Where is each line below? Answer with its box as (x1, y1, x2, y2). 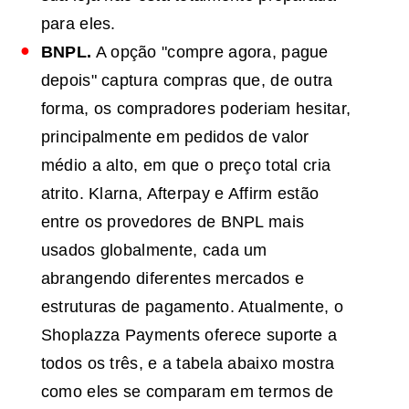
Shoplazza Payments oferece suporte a (40, 326, 338, 345)
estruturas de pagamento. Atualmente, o (40, 298, 343, 317)
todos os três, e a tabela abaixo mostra (40, 354, 335, 373)
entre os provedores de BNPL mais (40, 213, 305, 232)
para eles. (40, 15, 116, 34)
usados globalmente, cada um (40, 241, 267, 260)
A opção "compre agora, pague (91, 43, 329, 62)
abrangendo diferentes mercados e (40, 269, 305, 288)
